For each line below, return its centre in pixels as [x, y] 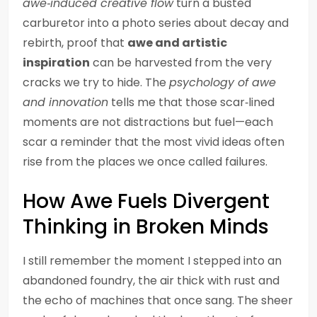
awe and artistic [177, 43]
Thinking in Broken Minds [146, 227]
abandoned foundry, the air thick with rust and [151, 281]
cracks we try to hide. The [96, 82]
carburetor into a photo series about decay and [156, 23]
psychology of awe [223, 82]
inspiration [56, 63]
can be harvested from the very [181, 63]
